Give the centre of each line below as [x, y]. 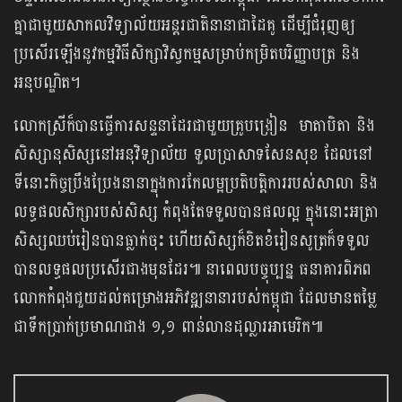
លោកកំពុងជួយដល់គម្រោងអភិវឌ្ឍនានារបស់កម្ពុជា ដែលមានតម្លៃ [195, 299]
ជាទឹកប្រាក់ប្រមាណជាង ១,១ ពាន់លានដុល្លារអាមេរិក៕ [168, 328]
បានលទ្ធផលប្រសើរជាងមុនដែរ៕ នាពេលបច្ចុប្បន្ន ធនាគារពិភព [193, 270]
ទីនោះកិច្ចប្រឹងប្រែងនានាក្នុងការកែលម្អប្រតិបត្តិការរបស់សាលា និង [196, 184]
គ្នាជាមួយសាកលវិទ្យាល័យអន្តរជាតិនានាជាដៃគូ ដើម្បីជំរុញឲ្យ [184, 26]
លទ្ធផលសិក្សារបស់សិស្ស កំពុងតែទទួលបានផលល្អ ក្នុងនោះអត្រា [196, 213]
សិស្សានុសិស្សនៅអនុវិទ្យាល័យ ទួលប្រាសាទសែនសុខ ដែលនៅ [193, 155]
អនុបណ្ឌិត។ [48, 83]
